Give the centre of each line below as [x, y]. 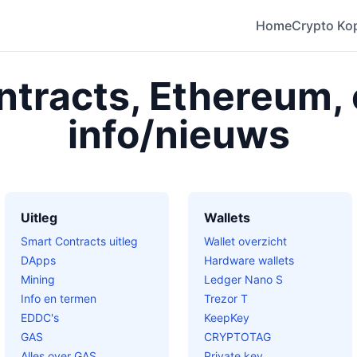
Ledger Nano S [243, 279]
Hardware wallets [249, 260]
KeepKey [227, 318]
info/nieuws [178, 134]
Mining [38, 279]
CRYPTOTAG [237, 337]
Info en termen [59, 298]
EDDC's [40, 318]
